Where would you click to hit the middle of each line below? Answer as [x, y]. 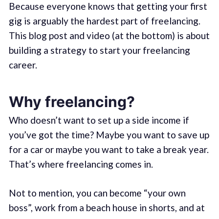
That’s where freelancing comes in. [81, 164]
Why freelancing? [72, 102]
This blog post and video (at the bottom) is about [109, 35]
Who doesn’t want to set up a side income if [99, 120]
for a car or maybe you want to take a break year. [109, 150]
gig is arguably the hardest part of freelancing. [104, 21]
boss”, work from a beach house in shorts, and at [107, 207]
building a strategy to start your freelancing [99, 50]
